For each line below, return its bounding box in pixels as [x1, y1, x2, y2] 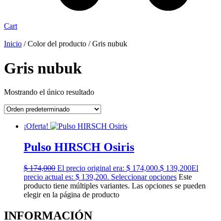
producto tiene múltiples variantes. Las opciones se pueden [24, 182, 206, 190]
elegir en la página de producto [24, 190, 119, 199]
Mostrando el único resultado [4, 88, 94, 97]
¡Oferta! [24, 122, 48, 131]
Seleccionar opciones [111, 173, 177, 182]
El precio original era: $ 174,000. [57, 164, 160, 173]
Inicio [4, 39, 22, 48]
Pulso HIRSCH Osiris [24, 141, 134, 154]
